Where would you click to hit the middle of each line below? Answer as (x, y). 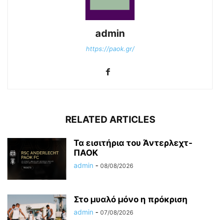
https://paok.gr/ (110, 48)
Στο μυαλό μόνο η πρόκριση (131, 199)
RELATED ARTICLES (110, 119)
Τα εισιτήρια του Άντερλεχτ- (133, 143)
